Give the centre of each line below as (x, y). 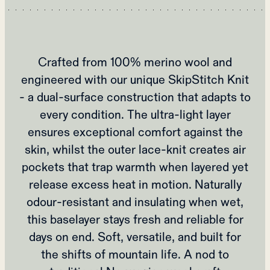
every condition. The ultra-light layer (135, 115)
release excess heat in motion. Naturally (135, 184)
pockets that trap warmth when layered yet (135, 167)
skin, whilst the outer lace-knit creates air (135, 149)
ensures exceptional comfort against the (135, 132)
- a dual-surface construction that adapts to (135, 97)
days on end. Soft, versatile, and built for (135, 237)
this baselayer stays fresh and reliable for (135, 219)
